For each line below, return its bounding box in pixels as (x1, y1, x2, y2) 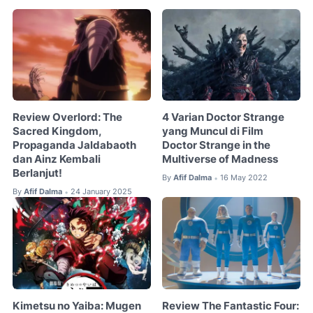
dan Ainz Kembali (13, 153, 101, 166)
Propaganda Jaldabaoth (13, 139, 136, 152)
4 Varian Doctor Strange (162, 111, 285, 124)
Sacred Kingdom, (13, 125, 101, 138)
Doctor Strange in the (162, 139, 271, 152)
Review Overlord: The (13, 111, 122, 124)
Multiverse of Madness (162, 153, 279, 166)
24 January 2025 (71, 187, 132, 197)
